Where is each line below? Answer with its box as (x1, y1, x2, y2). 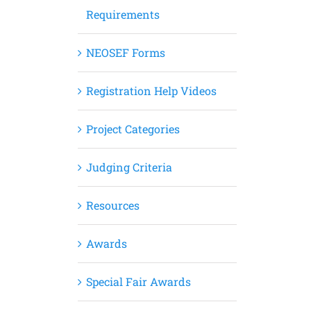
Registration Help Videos (85, 83, 217, 98)
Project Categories (85, 121, 180, 136)
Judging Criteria (85, 160, 172, 174)
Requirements (85, 7, 160, 22)
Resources (85, 198, 140, 212)
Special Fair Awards (85, 274, 191, 289)
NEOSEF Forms (85, 45, 165, 60)
